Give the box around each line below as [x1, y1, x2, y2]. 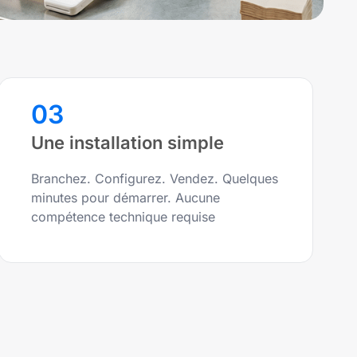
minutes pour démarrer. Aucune [31, 190, 221, 206]
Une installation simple [31, 132, 225, 154]
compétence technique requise [31, 209, 216, 226]
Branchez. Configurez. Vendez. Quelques [31, 171, 279, 187]
